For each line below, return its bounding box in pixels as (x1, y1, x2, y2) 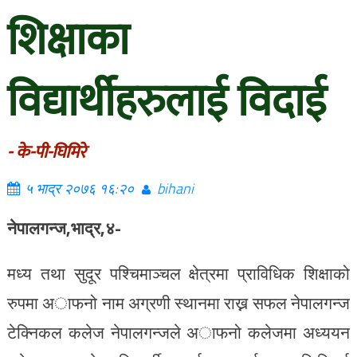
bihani (156, 178, 194, 199)
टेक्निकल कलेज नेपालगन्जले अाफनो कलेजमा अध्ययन (6, 320, 351, 345)
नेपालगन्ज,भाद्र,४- (6, 215, 121, 241)
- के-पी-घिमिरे (6, 138, 86, 167)
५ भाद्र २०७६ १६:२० (24, 178, 134, 199)
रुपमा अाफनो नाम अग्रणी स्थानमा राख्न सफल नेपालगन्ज (6, 290, 351, 316)
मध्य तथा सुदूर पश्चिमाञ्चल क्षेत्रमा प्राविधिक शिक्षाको (6, 261, 351, 286)
